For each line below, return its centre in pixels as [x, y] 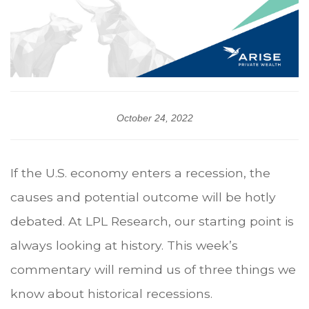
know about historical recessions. [111, 294]
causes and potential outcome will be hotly [143, 197]
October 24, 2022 [154, 118]
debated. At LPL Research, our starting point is [152, 221]
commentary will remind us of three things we [153, 270]
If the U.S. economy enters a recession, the [140, 173]
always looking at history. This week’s [124, 246]
